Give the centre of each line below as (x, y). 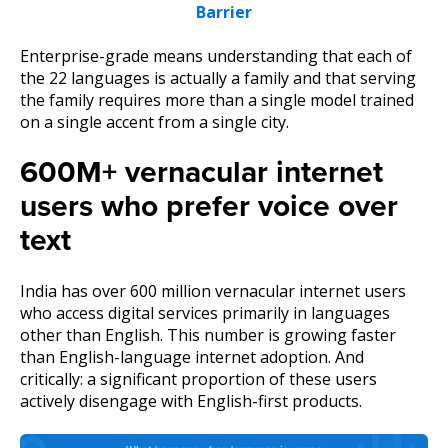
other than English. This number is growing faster (208, 334)
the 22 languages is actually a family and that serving (218, 78)
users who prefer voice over (209, 206)
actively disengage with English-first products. (191, 400)
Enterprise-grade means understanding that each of (216, 56)
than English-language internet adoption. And (192, 356)
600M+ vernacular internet (201, 172)
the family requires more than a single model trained (217, 100)
